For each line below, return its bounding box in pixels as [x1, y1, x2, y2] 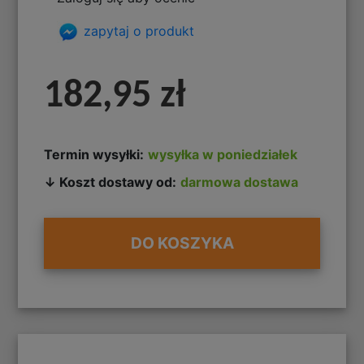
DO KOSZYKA [130, 233, 234, 253]
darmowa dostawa [180, 173, 299, 190]
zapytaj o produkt [80, 22, 195, 39]
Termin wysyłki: [44, 145, 145, 162]
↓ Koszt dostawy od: [44, 173, 177, 190]
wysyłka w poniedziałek [148, 145, 298, 162]
